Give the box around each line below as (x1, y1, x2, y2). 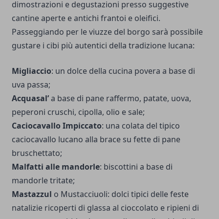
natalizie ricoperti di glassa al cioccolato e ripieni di (12, 202, 199, 213)
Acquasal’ (12, 92, 49, 104)
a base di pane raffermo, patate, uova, (49, 92, 191, 104)
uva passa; (12, 79, 50, 90)
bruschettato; (12, 147, 62, 158)
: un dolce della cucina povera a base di (51, 65, 195, 76)
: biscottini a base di (100, 161, 173, 172)
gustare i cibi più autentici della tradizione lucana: (12, 40, 195, 51)
